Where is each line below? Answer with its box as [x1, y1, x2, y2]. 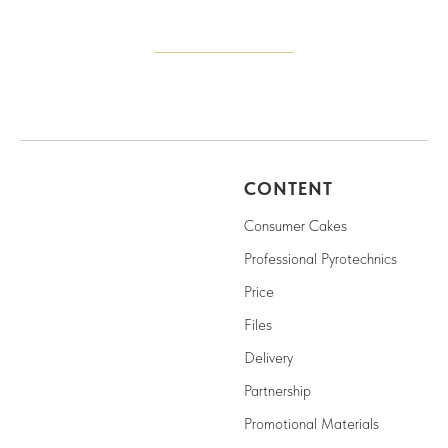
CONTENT [244, 177, 333, 199]
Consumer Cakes [244, 216, 347, 235]
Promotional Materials [244, 414, 379, 433]
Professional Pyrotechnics [244, 249, 397, 268]
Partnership [244, 381, 311, 400]
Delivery [244, 348, 293, 367]
